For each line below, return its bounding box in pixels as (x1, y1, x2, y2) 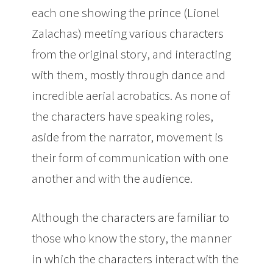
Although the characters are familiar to (32, 209, 230, 225)
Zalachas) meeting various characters (32, 25, 224, 41)
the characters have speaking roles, (32, 108, 214, 124)
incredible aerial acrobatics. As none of (32, 87, 231, 104)
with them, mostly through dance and (32, 66, 226, 83)
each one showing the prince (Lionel (32, 4, 220, 21)
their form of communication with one (32, 149, 229, 166)
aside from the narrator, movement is (32, 129, 224, 145)
